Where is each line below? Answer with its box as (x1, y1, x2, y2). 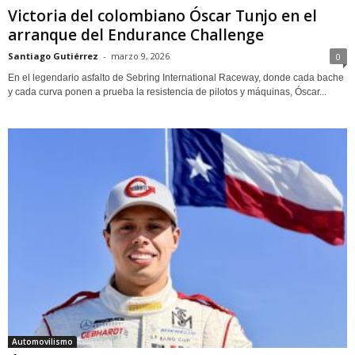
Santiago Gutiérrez (8, 49, 98, 62)
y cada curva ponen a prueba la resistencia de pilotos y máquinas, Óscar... (8, 86, 326, 97)
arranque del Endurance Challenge (8, 24, 264, 45)
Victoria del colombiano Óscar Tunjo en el (8, 5, 317, 26)
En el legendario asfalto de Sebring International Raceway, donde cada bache (8, 71, 344, 83)
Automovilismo (12, 335, 73, 347)
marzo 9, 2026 (111, 49, 170, 62)
